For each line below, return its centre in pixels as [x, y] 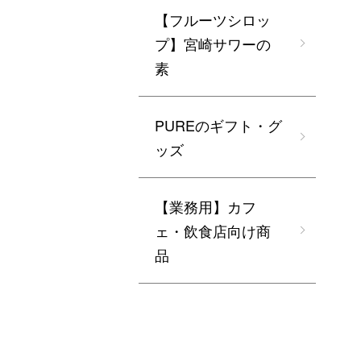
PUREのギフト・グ [218, 124]
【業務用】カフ [205, 206]
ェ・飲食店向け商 [213, 230]
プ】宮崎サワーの [213, 43]
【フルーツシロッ [213, 19]
